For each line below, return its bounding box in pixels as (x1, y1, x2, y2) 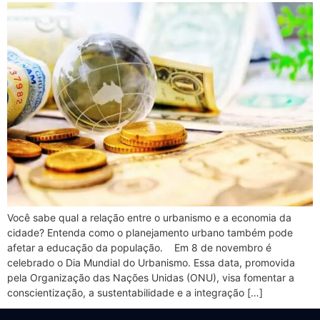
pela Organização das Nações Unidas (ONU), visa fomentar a (7, 271, 294, 284)
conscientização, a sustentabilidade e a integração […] (7, 286, 263, 299)
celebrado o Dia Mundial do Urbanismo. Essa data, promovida (7, 256, 295, 269)
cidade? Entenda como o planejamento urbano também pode (7, 226, 293, 239)
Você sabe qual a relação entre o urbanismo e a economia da (7, 211, 291, 224)
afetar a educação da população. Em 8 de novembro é (7, 241, 271, 254)
